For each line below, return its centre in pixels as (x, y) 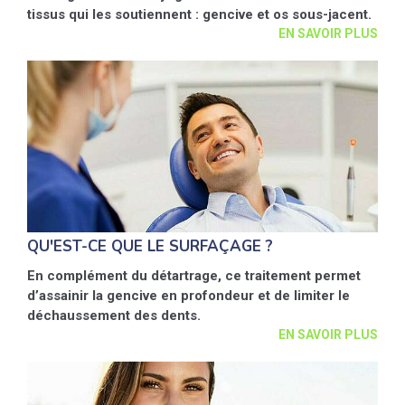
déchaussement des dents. (114, 316)
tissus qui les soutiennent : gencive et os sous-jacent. (199, 14)
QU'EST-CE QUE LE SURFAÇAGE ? (150, 246)
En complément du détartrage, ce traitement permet (194, 276)
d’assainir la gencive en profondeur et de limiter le (188, 296)
